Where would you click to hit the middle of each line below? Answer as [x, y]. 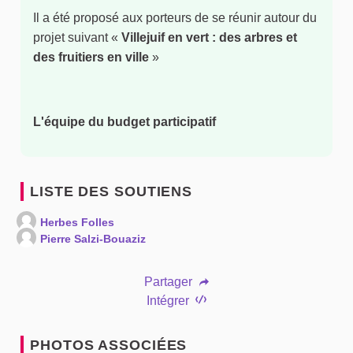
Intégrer [169, 300]
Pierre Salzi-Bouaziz [93, 238]
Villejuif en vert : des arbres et [209, 37]
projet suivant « [77, 37]
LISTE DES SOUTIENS [111, 191]
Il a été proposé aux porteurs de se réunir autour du [175, 17]
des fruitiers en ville [91, 57]
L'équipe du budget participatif [124, 121]
